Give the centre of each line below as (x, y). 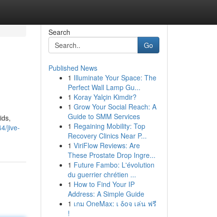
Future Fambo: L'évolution (114, 165)
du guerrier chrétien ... (102, 174)
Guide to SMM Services (104, 116)
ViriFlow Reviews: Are (107, 145)
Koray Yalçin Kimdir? (105, 97)
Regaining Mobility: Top (109, 126)
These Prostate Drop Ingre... (111, 155)
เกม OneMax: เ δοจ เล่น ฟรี (115, 203)
